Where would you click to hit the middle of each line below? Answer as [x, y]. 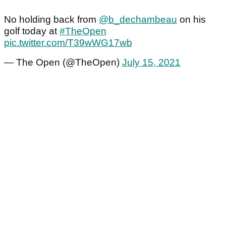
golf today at [32, 31]
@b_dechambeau [138, 19]
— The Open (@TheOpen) [63, 62]
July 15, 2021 [151, 62]
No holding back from [51, 19]
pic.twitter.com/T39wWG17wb [68, 42]
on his [191, 19]
